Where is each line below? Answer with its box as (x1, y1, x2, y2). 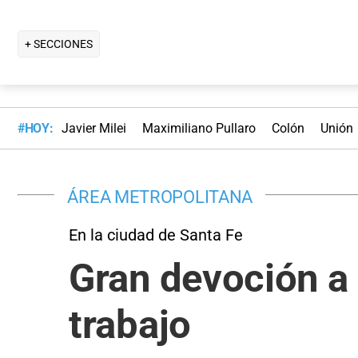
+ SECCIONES (25, 37, 93, 50)
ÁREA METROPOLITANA (67, 185, 253, 207)
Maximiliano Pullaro (141, 121, 256, 137)
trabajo (69, 301, 191, 348)
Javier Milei (61, 121, 126, 137)
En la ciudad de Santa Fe (69, 225, 243, 245)
